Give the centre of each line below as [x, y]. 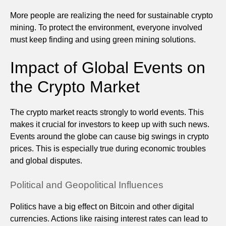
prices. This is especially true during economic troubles [108, 148]
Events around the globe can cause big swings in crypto [109, 136]
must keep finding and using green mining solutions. [103, 39]
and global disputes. [46, 160]
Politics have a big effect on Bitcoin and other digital [102, 206]
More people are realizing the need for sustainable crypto [111, 15]
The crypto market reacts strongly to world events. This [107, 112]
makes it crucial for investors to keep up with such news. [110, 124]
